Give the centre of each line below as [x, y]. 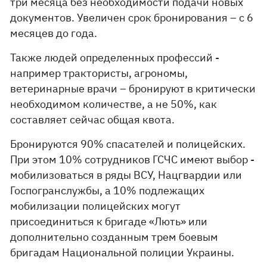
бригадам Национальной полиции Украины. [122, 252]
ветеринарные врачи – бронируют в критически [133, 89]
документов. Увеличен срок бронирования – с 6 [132, 18]
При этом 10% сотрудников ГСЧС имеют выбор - [133, 159]
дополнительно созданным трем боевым [114, 237]
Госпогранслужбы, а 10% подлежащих [108, 190]
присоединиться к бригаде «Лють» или [109, 221]
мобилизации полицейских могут [96, 206]
